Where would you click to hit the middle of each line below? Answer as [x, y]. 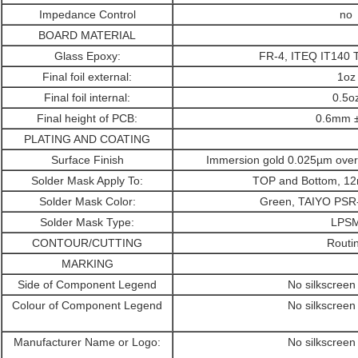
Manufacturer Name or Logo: [87, 342]
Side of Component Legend [87, 285]
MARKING [87, 264]
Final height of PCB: [87, 119]
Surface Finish [87, 160]
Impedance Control [87, 15]
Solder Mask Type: [87, 223]
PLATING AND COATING [87, 139]
